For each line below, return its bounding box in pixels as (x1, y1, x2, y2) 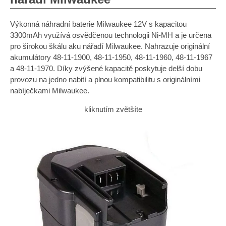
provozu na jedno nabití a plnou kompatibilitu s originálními (10, 75, 200, 84)
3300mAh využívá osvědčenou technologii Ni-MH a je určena (10, 31, 211, 39)
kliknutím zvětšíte (84, 105, 142, 114)
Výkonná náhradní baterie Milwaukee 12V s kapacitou (10, 20, 187, 28)
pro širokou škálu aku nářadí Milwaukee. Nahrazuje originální (10, 42, 210, 50)
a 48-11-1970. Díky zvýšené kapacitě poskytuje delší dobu (10, 64, 202, 73)
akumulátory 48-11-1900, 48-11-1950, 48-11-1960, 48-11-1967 (10, 53, 212, 62)
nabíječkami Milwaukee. (10, 86, 89, 95)
